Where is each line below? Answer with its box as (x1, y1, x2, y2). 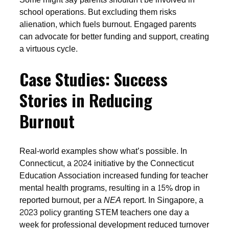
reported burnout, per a (19, 192, 104, 208)
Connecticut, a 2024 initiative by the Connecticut (19, 155, 194, 171)
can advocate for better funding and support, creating (19, 29, 210, 44)
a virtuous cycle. (19, 41, 78, 56)
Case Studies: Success (19, 67, 168, 91)
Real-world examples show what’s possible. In (19, 143, 188, 158)
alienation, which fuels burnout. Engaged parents (19, 16, 197, 32)
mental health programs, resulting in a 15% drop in (19, 180, 200, 195)
